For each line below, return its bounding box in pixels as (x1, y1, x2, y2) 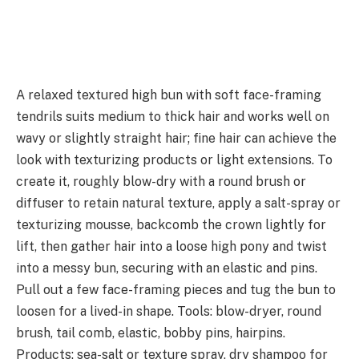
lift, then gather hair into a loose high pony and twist (16, 239, 327, 255)
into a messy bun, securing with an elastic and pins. (16, 260, 317, 276)
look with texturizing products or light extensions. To (16, 152, 333, 168)
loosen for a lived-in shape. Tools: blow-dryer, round (16, 304, 321, 320)
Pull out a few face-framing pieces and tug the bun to (16, 282, 336, 298)
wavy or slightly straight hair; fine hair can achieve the (16, 131, 337, 147)
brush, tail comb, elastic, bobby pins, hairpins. (16, 325, 285, 341)
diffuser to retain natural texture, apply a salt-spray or (16, 196, 341, 212)
